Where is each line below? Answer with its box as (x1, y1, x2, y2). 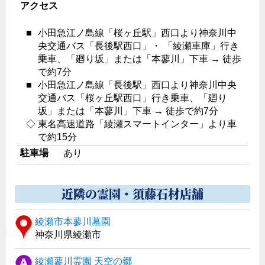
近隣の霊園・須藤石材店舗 (62, 185, 203, 203)
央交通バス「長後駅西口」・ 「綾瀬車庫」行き (37, 41, 239, 51)
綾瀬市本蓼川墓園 (35, 216, 111, 227)
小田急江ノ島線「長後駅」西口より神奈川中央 (37, 80, 237, 91)
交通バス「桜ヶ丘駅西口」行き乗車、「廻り (37, 93, 227, 104)
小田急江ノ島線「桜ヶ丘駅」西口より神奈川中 (37, 28, 237, 38)
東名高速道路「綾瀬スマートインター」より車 (37, 119, 237, 130)
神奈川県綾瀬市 (35, 230, 101, 240)
